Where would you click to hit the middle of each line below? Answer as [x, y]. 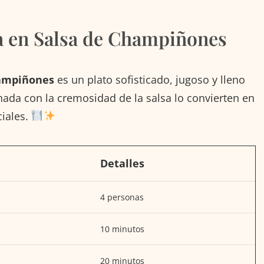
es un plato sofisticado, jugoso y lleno [150, 79]
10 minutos [122, 229]
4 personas [122, 197]
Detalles [122, 163]
